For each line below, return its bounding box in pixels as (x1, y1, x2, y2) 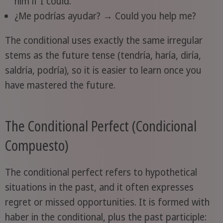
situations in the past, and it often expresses (4, 180, 194, 194)
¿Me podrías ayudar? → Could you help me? (14, 9, 196, 23)
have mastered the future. (4, 79, 115, 92)
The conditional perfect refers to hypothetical (4, 165, 197, 179)
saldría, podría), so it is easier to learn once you (4, 64, 202, 77)
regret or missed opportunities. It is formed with (4, 195, 210, 209)
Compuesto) (4, 135, 69, 155)
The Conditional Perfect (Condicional (4, 116, 197, 135)
